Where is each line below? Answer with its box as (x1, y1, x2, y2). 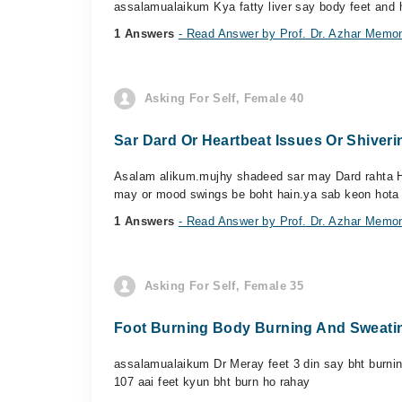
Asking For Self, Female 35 (144, 279, 304, 293)
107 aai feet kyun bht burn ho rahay (114, 375, 310, 389)
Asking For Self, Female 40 (144, 92, 304, 105)
